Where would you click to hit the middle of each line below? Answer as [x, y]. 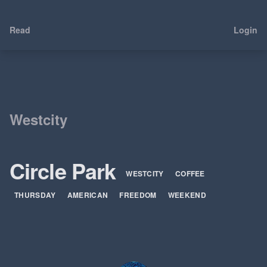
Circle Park [66, 170]
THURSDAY [36, 195]
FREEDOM [139, 195]
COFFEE [190, 174]
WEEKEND [187, 195]
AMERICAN [89, 195]
